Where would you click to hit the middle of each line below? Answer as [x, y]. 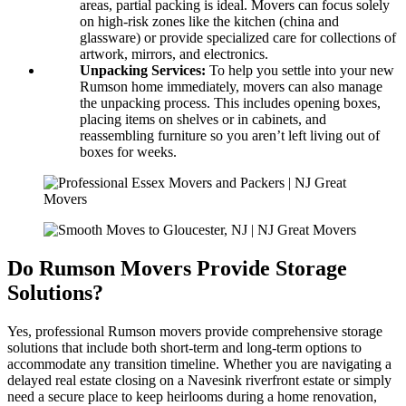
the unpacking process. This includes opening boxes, [230, 103]
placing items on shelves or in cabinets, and [203, 120]
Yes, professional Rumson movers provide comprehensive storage [195, 332]
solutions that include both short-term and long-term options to [184, 348]
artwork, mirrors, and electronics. [174, 54]
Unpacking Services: [143, 71]
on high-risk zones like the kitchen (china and [209, 22]
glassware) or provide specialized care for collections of [238, 38]
